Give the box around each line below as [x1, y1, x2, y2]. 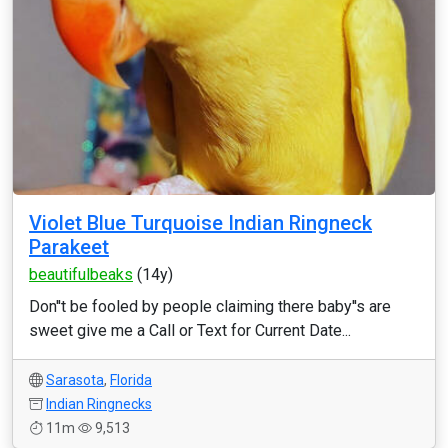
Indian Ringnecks [46, 396, 152, 412]
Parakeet [29, 235, 109, 259]
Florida [110, 372, 152, 388]
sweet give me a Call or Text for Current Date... [29, 321, 351, 340]
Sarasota [46, 372, 104, 388]
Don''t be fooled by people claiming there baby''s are [29, 297, 391, 316]
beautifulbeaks [29, 265, 133, 284]
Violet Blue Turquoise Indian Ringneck [29, 211, 372, 235]
